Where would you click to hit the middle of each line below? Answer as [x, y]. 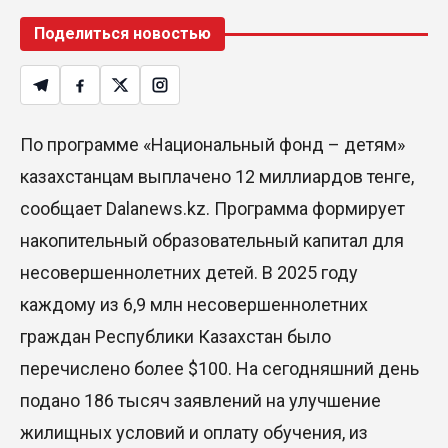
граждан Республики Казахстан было [175, 337]
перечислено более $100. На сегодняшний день [219, 369]
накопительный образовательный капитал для [212, 241]
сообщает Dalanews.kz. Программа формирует [212, 209]
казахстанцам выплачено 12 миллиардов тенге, [217, 177]
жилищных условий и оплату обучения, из [194, 433]
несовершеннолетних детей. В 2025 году [189, 273]
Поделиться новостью [122, 34]
